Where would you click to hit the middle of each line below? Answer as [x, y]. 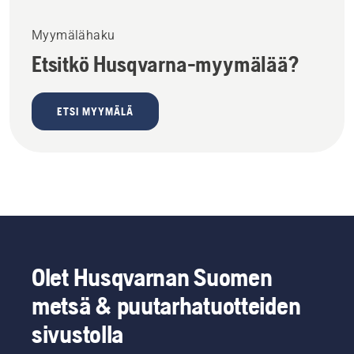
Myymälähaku [73, 35]
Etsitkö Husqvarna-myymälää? [165, 64]
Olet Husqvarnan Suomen [152, 277]
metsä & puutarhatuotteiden [166, 305]
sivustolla [77, 333]
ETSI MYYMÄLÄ [95, 111]
